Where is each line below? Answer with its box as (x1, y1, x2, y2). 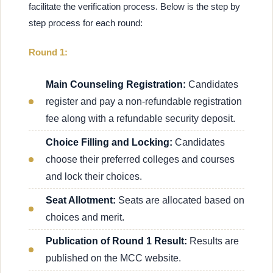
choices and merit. (46, 211, 124, 222)
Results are (187, 235, 239, 246)
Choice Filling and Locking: (46, 136, 172, 147)
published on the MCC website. (46, 252, 181, 263)
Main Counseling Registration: (46, 79, 186, 90)
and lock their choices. (46, 171, 142, 182)
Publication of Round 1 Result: (46, 235, 187, 246)
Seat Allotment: (46, 194, 116, 205)
